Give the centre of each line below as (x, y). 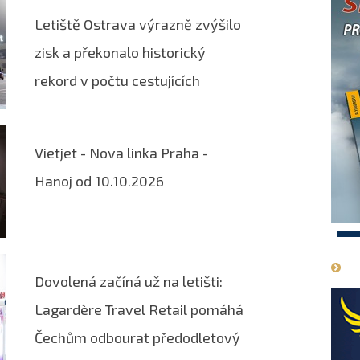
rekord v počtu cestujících (117, 80)
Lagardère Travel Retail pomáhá (139, 309)
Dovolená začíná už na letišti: (129, 281)
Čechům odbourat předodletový (137, 337)
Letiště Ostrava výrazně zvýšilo (138, 24)
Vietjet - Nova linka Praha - (121, 152)
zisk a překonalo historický (120, 52)
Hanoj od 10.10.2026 (99, 180)
